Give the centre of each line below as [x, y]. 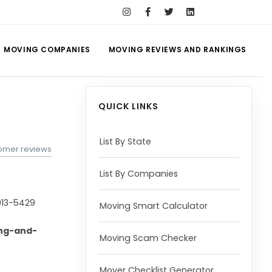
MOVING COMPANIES [47, 49]
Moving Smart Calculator [153, 206]
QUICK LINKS [128, 106]
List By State [125, 141]
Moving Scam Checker [148, 238]
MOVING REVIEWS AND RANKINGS [177, 49]
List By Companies [138, 174]
